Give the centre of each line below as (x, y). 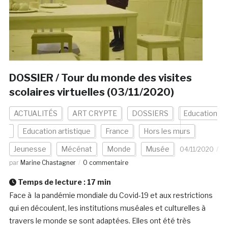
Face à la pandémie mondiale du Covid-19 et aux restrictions (111, 195)
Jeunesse (30, 149)
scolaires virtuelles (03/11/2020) (93, 92)
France (117, 131)
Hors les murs (167, 131)
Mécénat (76, 149)
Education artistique (56, 131)
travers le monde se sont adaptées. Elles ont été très (100, 221)
